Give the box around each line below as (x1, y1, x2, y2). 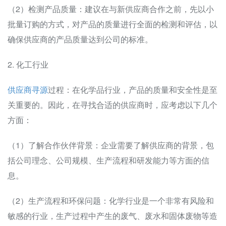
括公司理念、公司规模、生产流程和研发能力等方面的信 (8, 154, 209, 166)
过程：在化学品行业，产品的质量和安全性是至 (48, 84, 217, 96)
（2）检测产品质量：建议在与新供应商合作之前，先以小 (8, 3, 214, 15)
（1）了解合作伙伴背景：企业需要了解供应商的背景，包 (8, 139, 214, 151)
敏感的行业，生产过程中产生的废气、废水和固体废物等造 (8, 210, 217, 222)
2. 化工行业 (8, 59, 48, 71)
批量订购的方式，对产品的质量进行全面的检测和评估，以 (8, 18, 217, 30)
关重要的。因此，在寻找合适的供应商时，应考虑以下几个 (8, 99, 217, 111)
